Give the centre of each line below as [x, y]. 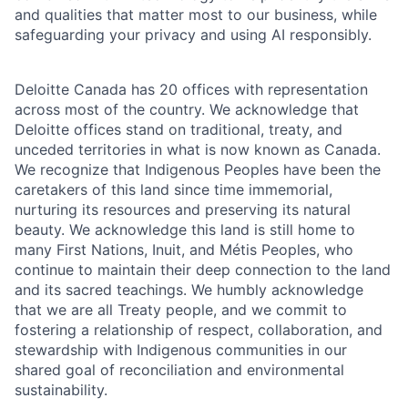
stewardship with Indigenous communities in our [181, 349]
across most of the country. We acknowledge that [187, 109]
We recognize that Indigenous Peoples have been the [198, 169]
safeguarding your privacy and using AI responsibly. [193, 34]
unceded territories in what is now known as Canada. [198, 149]
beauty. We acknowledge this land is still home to [185, 229]
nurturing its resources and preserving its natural [183, 209]
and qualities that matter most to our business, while [196, 14]
